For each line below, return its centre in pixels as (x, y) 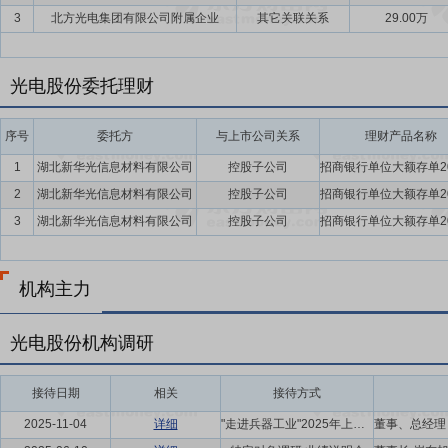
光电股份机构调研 (82, 343)
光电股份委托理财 (82, 86)
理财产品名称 (401, 136)
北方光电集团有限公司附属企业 (135, 18)
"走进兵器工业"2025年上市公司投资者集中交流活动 (359, 424)
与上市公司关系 (258, 136)
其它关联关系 (293, 18)
